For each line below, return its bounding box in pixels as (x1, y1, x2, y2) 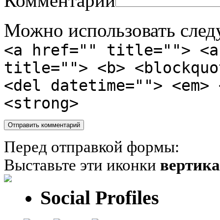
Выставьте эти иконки (4, 156, 160, 174)
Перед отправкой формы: (4, 138, 179, 156)
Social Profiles (40, 186, 159, 209)
